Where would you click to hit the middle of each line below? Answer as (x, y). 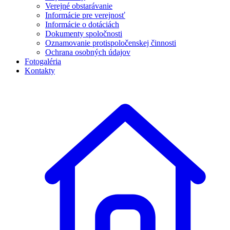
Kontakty (40, 71)
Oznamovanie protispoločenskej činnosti (111, 43)
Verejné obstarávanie (79, 6)
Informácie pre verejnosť (85, 15)
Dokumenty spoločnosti (84, 34)
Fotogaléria (43, 61)
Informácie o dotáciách (82, 24)
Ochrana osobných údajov (88, 52)
